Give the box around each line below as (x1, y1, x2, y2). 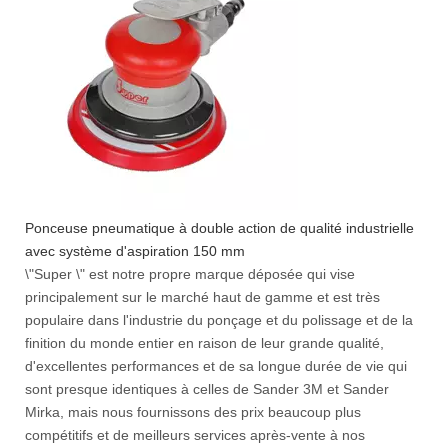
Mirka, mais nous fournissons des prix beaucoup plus (25, 404, 361, 420)
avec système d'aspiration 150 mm (25, 243, 245, 259)
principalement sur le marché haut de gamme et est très (25, 289, 380, 305)
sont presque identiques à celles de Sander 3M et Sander (25, 381, 389, 397)
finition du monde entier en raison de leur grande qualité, (25, 335, 384, 351)
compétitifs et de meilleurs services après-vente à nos (25, 427, 365, 443)
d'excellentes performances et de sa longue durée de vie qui (25, 358, 407, 374)
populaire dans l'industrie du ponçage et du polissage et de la (25, 312, 413, 328)
